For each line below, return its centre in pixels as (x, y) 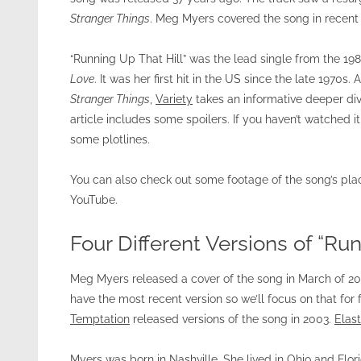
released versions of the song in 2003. (232, 319)
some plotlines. (110, 139)
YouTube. (94, 200)
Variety (174, 99)
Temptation (100, 319)
